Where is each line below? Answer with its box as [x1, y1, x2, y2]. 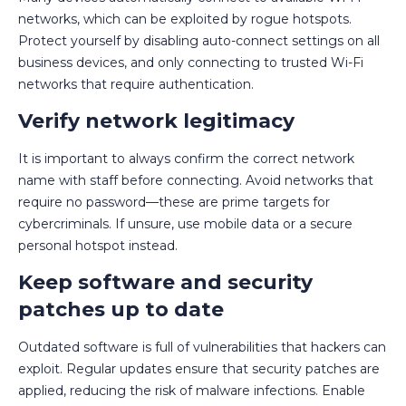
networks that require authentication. [18, 75, 254, 92]
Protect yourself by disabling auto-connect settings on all [18, 32, 380, 49]
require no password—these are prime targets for [18, 193, 330, 210]
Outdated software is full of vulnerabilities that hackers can [18, 338, 386, 355]
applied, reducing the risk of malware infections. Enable [18, 382, 365, 399]
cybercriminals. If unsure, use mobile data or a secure [18, 215, 353, 232]
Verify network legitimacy [18, 108, 295, 133]
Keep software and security [18, 269, 313, 295]
